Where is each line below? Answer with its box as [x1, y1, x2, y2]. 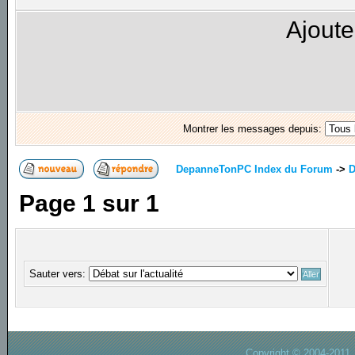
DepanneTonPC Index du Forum [176, 162, 334, 175]
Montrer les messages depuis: [182, 123, 325, 136]
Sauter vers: [29, 268, 90, 281]
